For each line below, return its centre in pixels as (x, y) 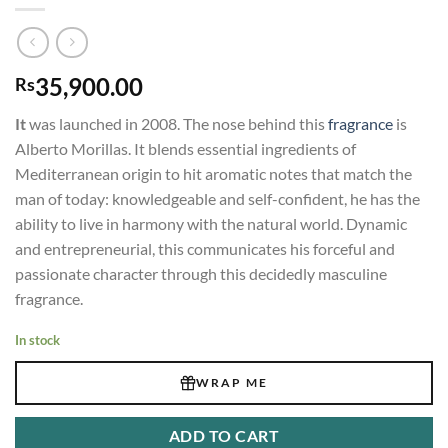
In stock (37, 339)
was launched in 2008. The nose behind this (177, 123)
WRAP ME (232, 382)
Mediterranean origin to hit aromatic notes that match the (213, 173)
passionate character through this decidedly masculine (201, 273)
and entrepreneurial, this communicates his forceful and (205, 248)
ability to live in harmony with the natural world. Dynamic (211, 223)
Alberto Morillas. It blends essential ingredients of (185, 148)
